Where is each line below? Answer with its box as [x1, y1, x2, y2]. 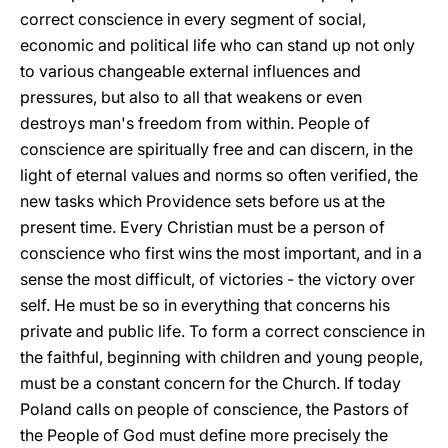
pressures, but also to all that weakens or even [20, 87, 362, 107]
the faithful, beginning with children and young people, [20, 347, 423, 367]
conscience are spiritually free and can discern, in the [20, 139, 413, 159]
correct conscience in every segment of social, [20, 9, 366, 29]
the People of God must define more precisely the [20, 425, 388, 445]
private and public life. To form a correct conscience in [20, 321, 425, 341]
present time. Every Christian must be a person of [20, 217, 385, 237]
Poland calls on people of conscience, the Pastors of [20, 399, 409, 419]
